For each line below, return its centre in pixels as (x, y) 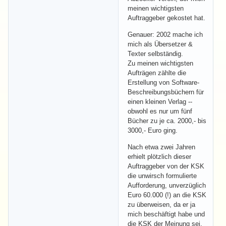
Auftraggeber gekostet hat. (166, 18)
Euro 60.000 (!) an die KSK (167, 195)
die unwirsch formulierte (162, 176)
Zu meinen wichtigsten (160, 63)
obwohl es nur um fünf (160, 111)
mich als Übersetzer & (160, 44)
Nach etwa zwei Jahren (161, 147)
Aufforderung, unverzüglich (167, 185)
